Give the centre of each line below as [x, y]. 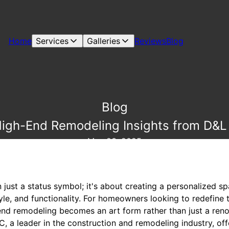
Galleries [103, 41]
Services [52, 41]
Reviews [150, 41]
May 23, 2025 [114, 141]
